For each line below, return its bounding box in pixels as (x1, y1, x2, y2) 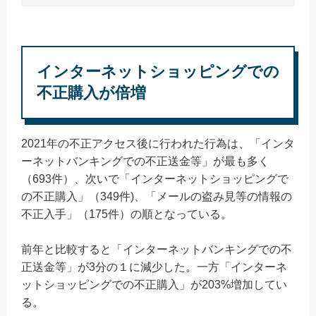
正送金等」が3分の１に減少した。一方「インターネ (21, 261, 287, 274)
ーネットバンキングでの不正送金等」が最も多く (21, 154, 269, 167)
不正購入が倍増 (37, 83, 146, 102)
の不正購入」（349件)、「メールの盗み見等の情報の (21, 190, 292, 202)
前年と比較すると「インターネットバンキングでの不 (21, 243, 292, 256)
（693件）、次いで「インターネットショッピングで (21, 172, 288, 185)
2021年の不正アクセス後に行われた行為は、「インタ (21, 137, 295, 150)
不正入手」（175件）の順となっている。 (21, 207, 232, 220)
